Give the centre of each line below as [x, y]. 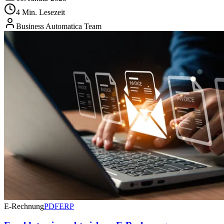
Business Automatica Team [59, 26]
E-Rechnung [24, 206]
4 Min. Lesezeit [40, 12]
